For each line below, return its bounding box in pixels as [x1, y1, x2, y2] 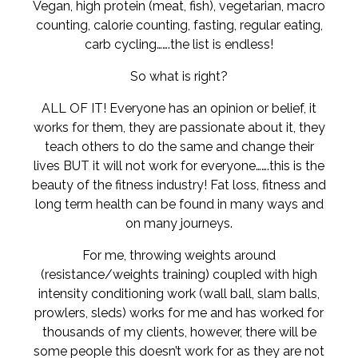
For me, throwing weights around [82, 248, 276, 263]
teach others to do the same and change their [44, 139, 314, 154]
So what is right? [130, 69, 228, 84]
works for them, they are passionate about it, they [33, 120, 325, 135]
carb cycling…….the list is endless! [85, 37, 273, 52]
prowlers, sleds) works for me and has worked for [34, 305, 324, 320]
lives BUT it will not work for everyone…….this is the [34, 158, 324, 173]
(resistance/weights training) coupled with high [41, 267, 317, 282]
